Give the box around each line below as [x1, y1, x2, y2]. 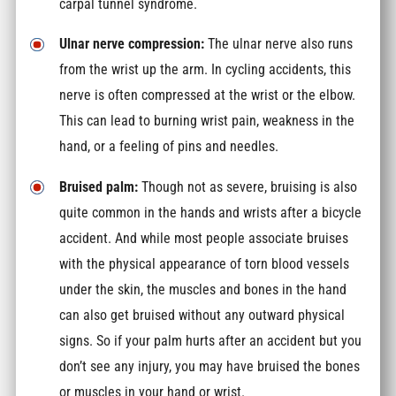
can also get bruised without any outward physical [59, 306, 346, 324]
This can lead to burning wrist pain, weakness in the [59, 112, 355, 130]
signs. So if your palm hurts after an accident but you [59, 331, 362, 349]
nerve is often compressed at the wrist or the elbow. [59, 87, 356, 104]
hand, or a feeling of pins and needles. [59, 138, 283, 156]
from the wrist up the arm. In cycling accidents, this [59, 61, 352, 79]
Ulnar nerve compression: [59, 35, 209, 53]
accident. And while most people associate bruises [59, 229, 349, 247]
